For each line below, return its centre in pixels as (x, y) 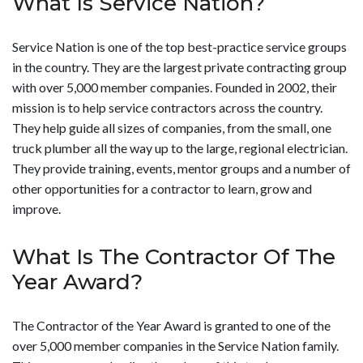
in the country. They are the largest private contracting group (179, 67)
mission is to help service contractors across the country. (167, 108)
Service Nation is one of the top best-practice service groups (179, 47)
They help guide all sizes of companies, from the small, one (172, 128)
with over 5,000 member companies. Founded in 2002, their (175, 88)
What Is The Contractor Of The (174, 256)
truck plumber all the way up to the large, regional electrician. (180, 148)
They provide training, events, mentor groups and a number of (181, 169)
